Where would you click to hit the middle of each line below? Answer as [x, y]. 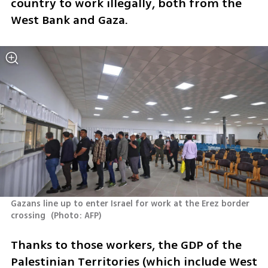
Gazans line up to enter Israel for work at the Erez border [130, 204]
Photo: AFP [77, 216]
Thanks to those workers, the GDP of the [126, 245]
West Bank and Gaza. [69, 20]
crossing [29, 216]
